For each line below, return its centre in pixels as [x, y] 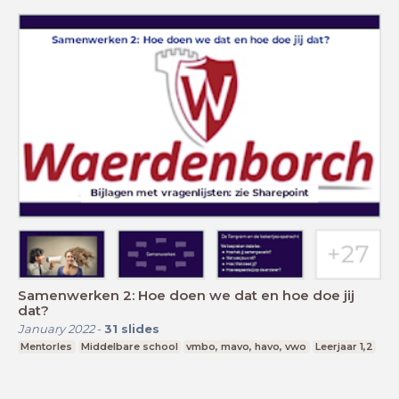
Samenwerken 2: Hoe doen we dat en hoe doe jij [186, 296]
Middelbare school [129, 347]
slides [140, 329]
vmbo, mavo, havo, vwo [247, 347]
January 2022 [56, 329]
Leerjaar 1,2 [345, 347]
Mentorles [47, 347]
